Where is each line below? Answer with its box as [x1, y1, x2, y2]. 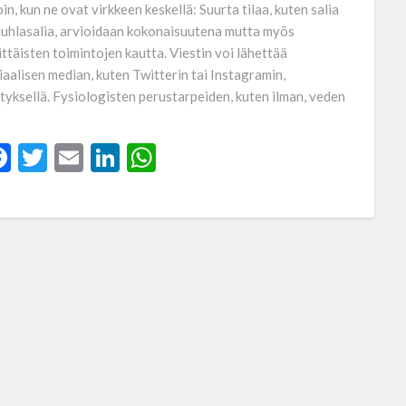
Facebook [10, 140, 130, 175]
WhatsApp [155, 140, 290, 175]
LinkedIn [119, 140, 227, 175]
